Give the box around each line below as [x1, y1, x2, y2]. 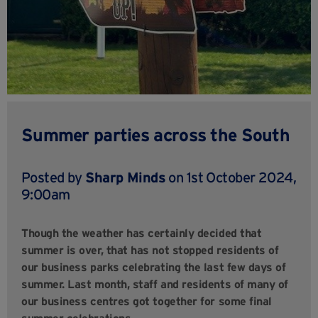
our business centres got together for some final [21, 294, 272, 307]
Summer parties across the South [21, 124, 295, 145]
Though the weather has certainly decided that [21, 226, 262, 239]
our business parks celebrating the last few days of [21, 260, 286, 273]
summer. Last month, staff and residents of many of [21, 277, 288, 290]
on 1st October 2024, [165, 169, 297, 185]
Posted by [21, 169, 86, 185]
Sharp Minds [85, 169, 166, 185]
